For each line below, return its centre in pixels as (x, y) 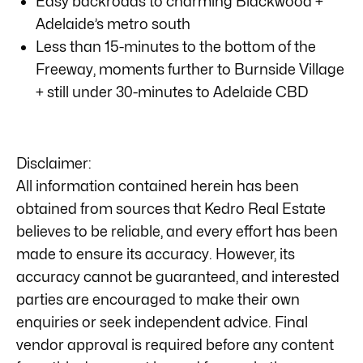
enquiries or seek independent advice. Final (162, 322)
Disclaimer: (54, 163)
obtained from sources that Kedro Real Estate (171, 208)
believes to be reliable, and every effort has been (177, 231)
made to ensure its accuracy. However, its (156, 254)
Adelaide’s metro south (113, 23)
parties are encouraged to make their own (158, 299)
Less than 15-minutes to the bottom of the (176, 46)
